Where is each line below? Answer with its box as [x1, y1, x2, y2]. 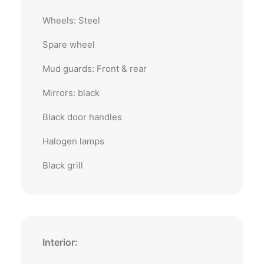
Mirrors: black [42, 87, 100, 98]
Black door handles [42, 111, 122, 123]
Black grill [42, 160, 83, 171]
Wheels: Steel [42, 15, 100, 26]
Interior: [42, 236, 78, 248]
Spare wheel [42, 39, 95, 50]
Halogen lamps [42, 136, 104, 147]
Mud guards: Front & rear [42, 63, 147, 74]
